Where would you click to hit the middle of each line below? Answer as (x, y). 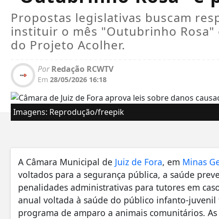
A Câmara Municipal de (66, 162)
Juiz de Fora (139, 162)
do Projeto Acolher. (68, 45)
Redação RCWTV (81, 69)
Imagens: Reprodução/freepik (69, 112)
